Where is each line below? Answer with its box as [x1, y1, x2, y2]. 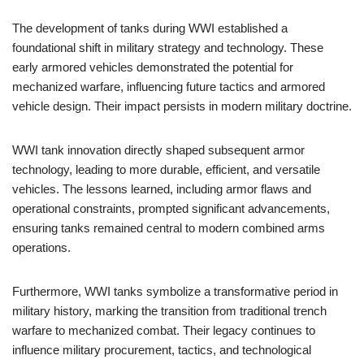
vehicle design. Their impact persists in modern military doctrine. [12, 99, 352, 113]
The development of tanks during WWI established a [12, 21, 288, 35]
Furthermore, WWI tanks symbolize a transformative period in [12, 284, 338, 298]
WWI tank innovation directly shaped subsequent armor [12, 143, 305, 157]
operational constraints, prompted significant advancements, [12, 201, 330, 215]
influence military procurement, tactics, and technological [12, 343, 311, 357]
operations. [12, 240, 71, 254]
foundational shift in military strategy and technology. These [12, 41, 323, 54]
